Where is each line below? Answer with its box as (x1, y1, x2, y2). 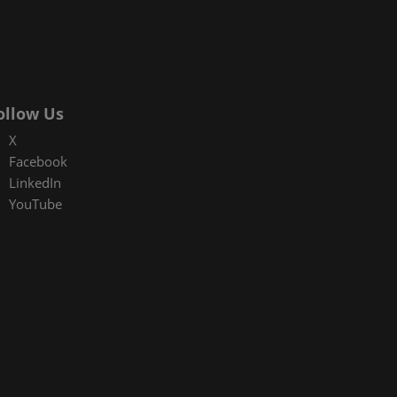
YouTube (9, 194, 63, 213)
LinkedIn (9, 173, 62, 191)
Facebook (9, 152, 68, 170)
